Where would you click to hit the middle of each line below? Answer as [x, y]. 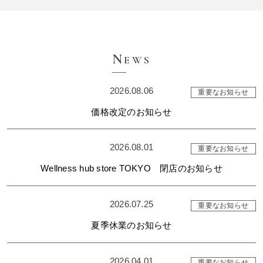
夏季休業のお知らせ [131, 225]
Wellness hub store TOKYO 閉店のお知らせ [131, 168]
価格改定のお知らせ [131, 112]
